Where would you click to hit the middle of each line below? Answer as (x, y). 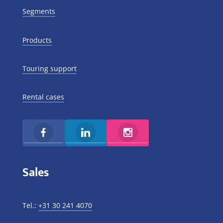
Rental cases (43, 97)
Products (37, 40)
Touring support (49, 68)
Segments (39, 11)
